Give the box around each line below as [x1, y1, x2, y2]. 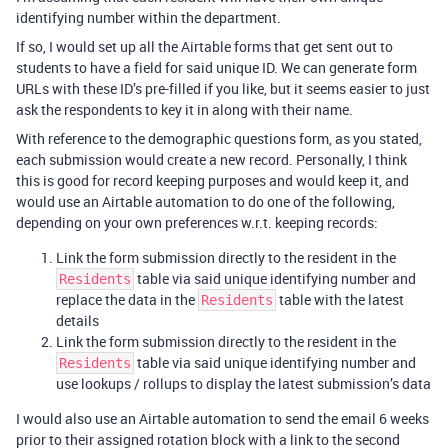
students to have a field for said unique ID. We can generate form [16, 58, 417, 77]
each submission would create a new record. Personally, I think [16, 150, 407, 169]
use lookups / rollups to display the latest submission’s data [56, 374, 431, 393]
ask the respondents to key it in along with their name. [16, 100, 353, 119]
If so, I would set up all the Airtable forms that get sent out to [16, 37, 393, 56]
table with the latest [276, 290, 404, 309]
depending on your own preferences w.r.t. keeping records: [16, 213, 378, 232]
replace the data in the [56, 290, 198, 309]
